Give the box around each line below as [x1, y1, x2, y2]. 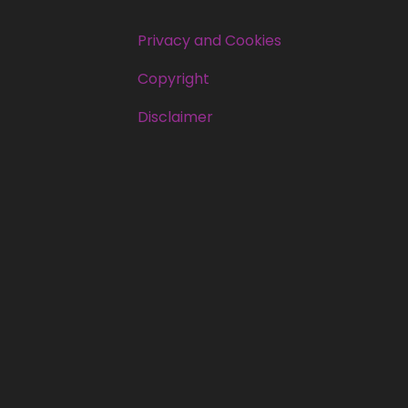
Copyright [138, 67, 209, 89]
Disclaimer [138, 106, 213, 127]
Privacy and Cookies [138, 29, 281, 51]
